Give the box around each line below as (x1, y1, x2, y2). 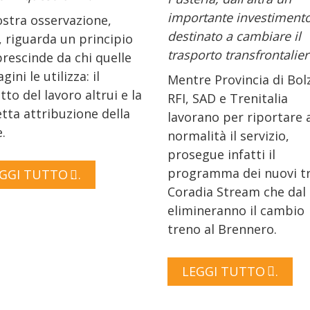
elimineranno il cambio (167, 201, 304, 219)
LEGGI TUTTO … (182, 262, 278, 280)
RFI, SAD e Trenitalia (167, 89, 288, 107)
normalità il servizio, (167, 127, 289, 144)
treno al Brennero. (167, 220, 277, 237)
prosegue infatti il (167, 145, 275, 163)
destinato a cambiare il (167, 27, 301, 44)
